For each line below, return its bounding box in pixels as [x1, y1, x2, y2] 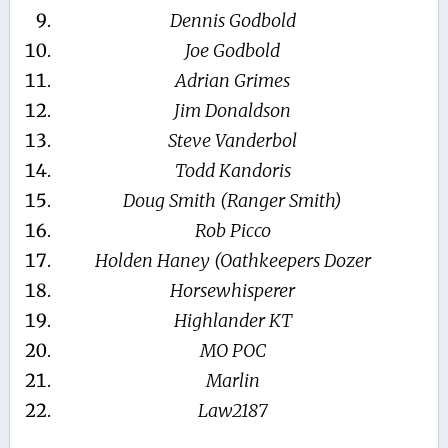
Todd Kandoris [174, 159, 291, 183]
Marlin [205, 369, 260, 393]
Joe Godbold [185, 39, 281, 63]
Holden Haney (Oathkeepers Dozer [94, 249, 371, 273]
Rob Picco [194, 219, 271, 243]
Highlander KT [173, 309, 292, 333]
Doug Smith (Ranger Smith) [123, 189, 343, 213]
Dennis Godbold [169, 9, 296, 33]
